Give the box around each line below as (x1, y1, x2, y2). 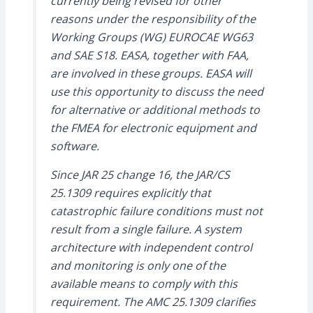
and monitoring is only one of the (50, 257, 226, 273)
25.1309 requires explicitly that (50, 184, 211, 201)
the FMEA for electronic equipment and (50, 119, 256, 136)
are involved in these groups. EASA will (50, 65, 252, 81)
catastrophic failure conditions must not (50, 203, 263, 219)
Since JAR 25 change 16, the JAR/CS (50, 166, 230, 182)
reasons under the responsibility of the (50, 10, 256, 27)
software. (50, 138, 99, 154)
